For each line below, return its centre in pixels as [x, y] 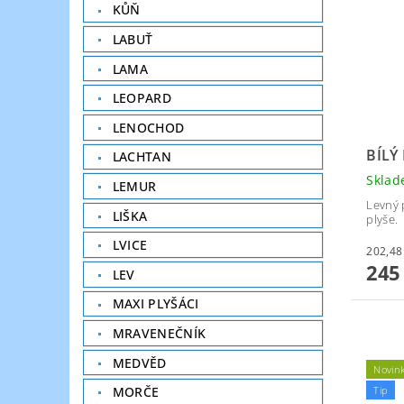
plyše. [382, 219]
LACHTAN [142, 157]
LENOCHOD [148, 127]
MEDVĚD [139, 363]
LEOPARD [142, 98]
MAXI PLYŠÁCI [156, 304]
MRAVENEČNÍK [159, 333]
